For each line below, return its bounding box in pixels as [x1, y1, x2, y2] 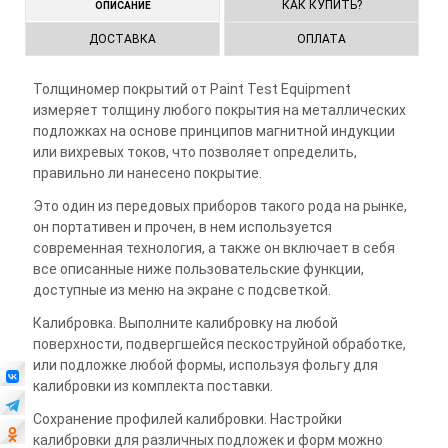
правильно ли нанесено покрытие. [32, 165, 262, 181]
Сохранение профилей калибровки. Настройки [32, 411, 342, 427]
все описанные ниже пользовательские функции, [32, 261, 364, 277]
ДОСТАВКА [89, 32, 156, 46]
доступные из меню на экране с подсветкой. [32, 282, 331, 298]
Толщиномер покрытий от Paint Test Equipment [32, 81, 351, 97]
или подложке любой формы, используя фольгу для [32, 357, 378, 373]
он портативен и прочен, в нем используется [32, 219, 332, 235]
